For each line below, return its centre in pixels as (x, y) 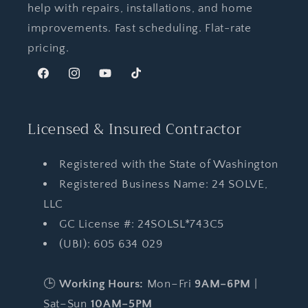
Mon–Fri (169, 283)
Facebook (60, 81)
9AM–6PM (223, 283)
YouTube (120, 81)
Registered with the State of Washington (169, 164)
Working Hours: (102, 283)
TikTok (146, 81)
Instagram (92, 81)
